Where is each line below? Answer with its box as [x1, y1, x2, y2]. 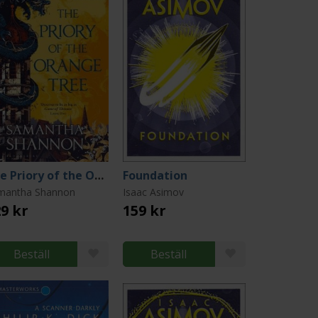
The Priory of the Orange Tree [94, 168, 104, 183]
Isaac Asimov [122, 185, 184, 199]
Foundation [122, 168, 187, 183]
